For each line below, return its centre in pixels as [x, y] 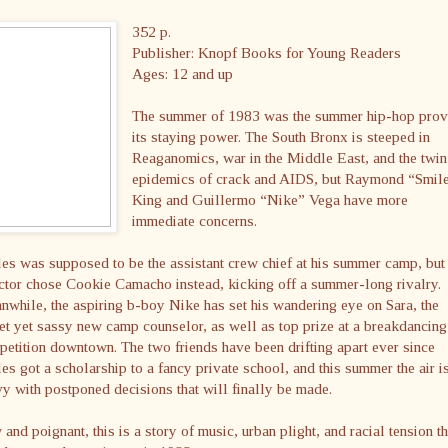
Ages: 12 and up [183, 73]
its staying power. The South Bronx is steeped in [281, 136]
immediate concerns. [195, 220]
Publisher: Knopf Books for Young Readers [267, 52]
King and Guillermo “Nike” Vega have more [270, 199]
